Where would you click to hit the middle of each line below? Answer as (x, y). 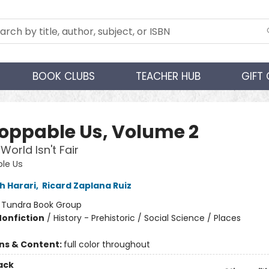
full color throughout (107, 244)
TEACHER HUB (168, 76)
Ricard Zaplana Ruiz (86, 186)
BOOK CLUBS (64, 76)
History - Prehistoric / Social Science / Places (147, 218)
